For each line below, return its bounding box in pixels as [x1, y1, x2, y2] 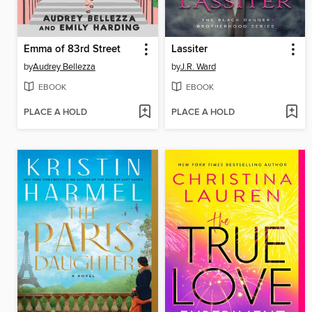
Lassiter [171, 42, 208, 56]
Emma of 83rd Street [24, 42, 120, 56]
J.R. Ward [180, 61, 216, 72]
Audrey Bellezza [33, 61, 95, 72]
